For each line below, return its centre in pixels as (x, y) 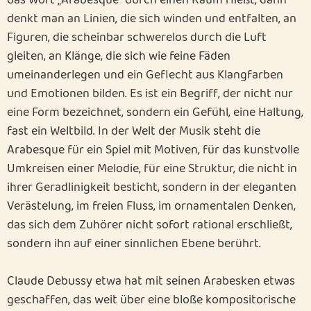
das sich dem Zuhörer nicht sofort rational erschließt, (150, 225)
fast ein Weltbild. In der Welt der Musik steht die (134, 131)
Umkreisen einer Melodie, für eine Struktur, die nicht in (152, 169)
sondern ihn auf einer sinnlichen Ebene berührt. (134, 244)
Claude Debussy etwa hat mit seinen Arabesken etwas (151, 281)
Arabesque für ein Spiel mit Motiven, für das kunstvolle (153, 150)
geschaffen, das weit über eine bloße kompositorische (151, 300)
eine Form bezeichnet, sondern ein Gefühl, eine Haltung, (155, 112)
